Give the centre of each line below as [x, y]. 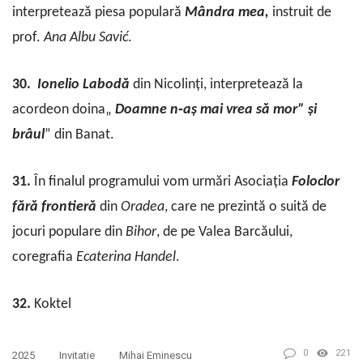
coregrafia [44, 257]
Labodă [106, 84]
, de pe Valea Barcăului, [224, 232]
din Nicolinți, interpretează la [216, 84]
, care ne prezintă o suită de [246, 207]
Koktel [53, 305]
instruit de [302, 12]
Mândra [210, 12]
